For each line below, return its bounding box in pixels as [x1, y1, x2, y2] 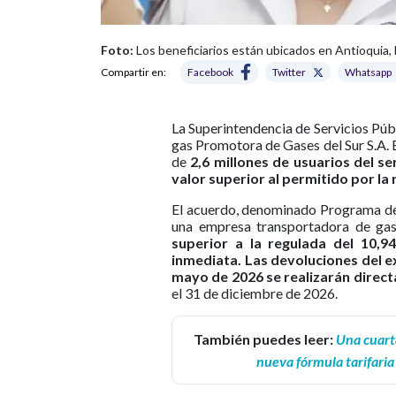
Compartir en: [101, 65, 166, 80]
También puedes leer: [194, 331, 336, 348]
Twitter [272, 65, 306, 80]
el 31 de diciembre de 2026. [171, 285, 338, 302]
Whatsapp [345, 65, 392, 80]
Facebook [187, 65, 233, 80]
